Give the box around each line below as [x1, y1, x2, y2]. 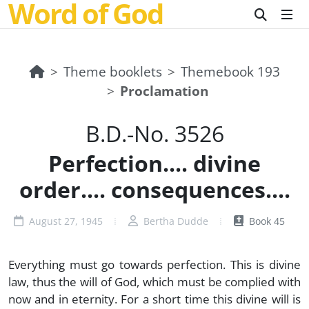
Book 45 [246, 215, 285, 228]
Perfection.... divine [48, 148, 261, 178]
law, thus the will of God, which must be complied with [8, 273, 301, 290]
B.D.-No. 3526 [85, 119, 224, 148]
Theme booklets [63, 62, 162, 81]
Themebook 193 [180, 62, 280, 81]
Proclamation [119, 81, 208, 100]
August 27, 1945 [26, 215, 103, 228]
